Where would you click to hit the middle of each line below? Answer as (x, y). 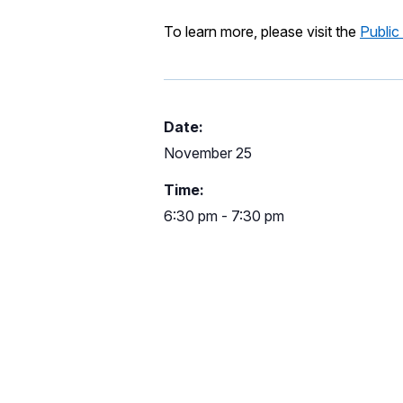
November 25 (208, 153)
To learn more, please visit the (262, 31)
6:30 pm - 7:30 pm (224, 216)
